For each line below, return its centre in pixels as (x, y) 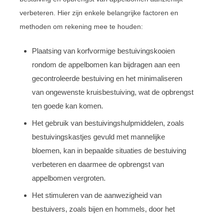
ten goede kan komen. (68, 106)
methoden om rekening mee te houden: (81, 26)
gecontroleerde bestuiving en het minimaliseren (107, 78)
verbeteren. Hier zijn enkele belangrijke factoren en (99, 13)
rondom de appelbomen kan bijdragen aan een (106, 64)
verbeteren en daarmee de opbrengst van (98, 164)
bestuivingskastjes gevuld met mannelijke (98, 137)
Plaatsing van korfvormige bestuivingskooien (103, 51)
